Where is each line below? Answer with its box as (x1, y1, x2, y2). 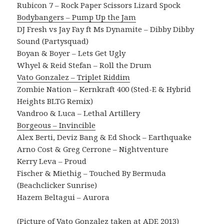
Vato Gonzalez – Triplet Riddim (17, 71, 130, 82)
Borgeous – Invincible (17, 119, 96, 130)
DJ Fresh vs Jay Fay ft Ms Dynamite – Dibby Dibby (17, 23, 194, 34)
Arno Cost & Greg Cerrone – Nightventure (17, 143, 169, 154)
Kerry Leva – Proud (17, 155, 87, 166)
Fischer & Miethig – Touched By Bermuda (17, 167, 166, 178)
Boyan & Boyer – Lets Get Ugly (17, 47, 126, 58)
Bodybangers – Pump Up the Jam (17, 11, 136, 22)
